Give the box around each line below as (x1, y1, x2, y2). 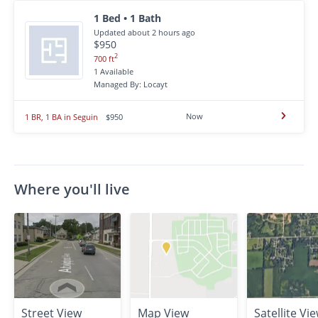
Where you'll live (14, 179, 130, 199)
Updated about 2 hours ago (94, 27, 195, 38)
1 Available (94, 65, 133, 77)
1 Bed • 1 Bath (94, 11, 161, 25)
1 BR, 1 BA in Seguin (25, 111, 98, 122)
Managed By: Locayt (94, 78, 168, 89)
